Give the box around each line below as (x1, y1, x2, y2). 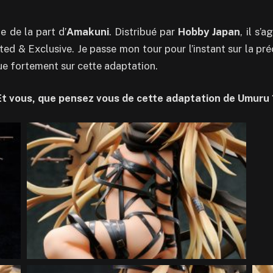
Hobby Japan (178, 25, 241, 38)
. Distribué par (108, 25, 179, 38)
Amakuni (66, 25, 109, 38)
